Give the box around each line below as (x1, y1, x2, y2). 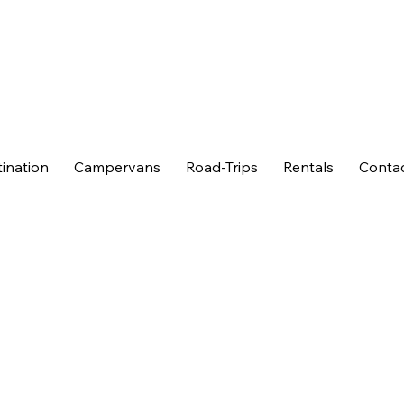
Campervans (74, 158, 161, 177)
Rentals (283, 158, 335, 177)
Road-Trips (186, 158, 259, 177)
